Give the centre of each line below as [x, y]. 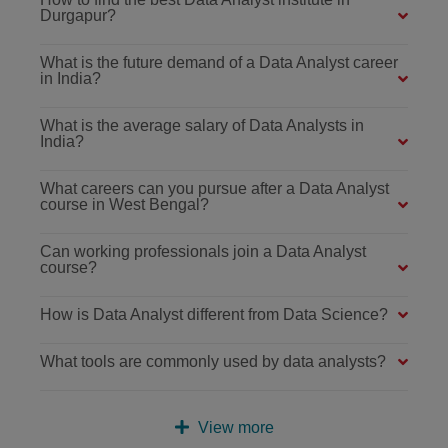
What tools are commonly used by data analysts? [213, 361]
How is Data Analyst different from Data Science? [214, 314]
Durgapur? [78, 15]
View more [234, 427]
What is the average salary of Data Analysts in [202, 125]
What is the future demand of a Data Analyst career [219, 62]
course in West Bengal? [124, 204]
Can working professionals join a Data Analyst [203, 251]
